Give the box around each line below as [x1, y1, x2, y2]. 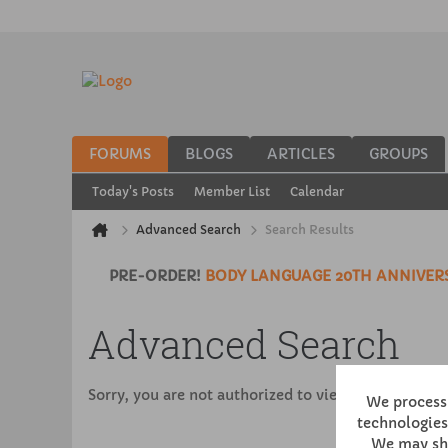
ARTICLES [267, 145, 335, 163]
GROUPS [369, 145, 428, 163]
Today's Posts [92, 184, 174, 199]
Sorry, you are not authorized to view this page [88, 386, 418, 404]
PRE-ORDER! [108, 267, 205, 285]
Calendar [290, 184, 344, 199]
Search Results [265, 222, 354, 237]
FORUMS [89, 145, 151, 163]
